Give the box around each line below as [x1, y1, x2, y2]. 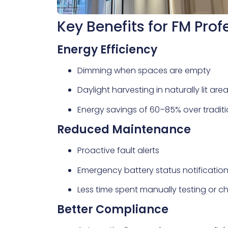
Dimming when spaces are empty [77, 64, 211, 76]
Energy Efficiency [57, 41, 157, 58]
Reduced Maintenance [57, 122, 191, 138]
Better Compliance [57, 202, 168, 218]
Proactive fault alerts [77, 145, 159, 157]
